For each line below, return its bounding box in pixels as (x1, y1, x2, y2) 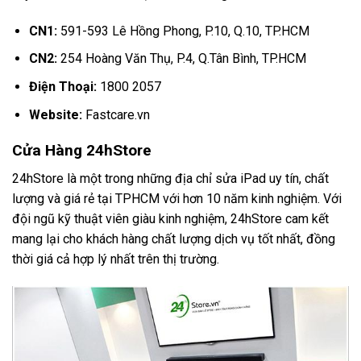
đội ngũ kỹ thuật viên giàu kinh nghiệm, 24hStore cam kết (12, 210, 329, 226)
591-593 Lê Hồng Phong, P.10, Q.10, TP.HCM (56, 23, 309, 39)
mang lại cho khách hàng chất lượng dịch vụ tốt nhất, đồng (12, 230, 335, 247)
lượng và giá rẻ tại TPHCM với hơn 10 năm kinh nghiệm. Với (12, 190, 342, 206)
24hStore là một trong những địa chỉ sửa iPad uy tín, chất (12, 170, 329, 186)
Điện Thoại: (28, 78, 97, 94)
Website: (28, 106, 82, 122)
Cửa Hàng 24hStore (12, 141, 151, 160)
